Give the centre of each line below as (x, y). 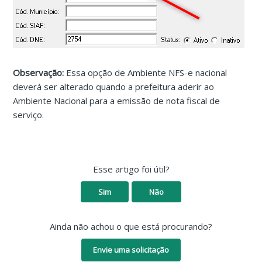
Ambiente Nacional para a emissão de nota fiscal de (117, 101)
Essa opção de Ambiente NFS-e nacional (146, 73)
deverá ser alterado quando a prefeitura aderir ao (114, 87)
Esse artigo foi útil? (131, 169)
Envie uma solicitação (131, 250)
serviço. (29, 115)
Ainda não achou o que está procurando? (131, 227)
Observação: (39, 73)
